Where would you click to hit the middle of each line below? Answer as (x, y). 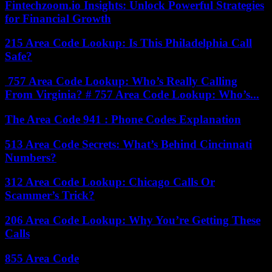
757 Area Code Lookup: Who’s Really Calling (121, 81)
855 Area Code (42, 258)
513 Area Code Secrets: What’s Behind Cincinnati (128, 144)
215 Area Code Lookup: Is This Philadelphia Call (128, 43)
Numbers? (31, 157)
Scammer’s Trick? (50, 195)
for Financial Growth (58, 18)
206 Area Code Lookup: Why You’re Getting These (133, 220)
